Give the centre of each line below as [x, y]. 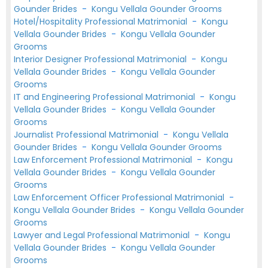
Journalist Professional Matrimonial [87, 135]
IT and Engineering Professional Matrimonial [106, 97]
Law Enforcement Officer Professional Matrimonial [120, 197]
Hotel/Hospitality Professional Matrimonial [102, 22]
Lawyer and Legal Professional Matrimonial [103, 235]
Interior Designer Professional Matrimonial [101, 59]
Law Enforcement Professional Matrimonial [104, 160]
